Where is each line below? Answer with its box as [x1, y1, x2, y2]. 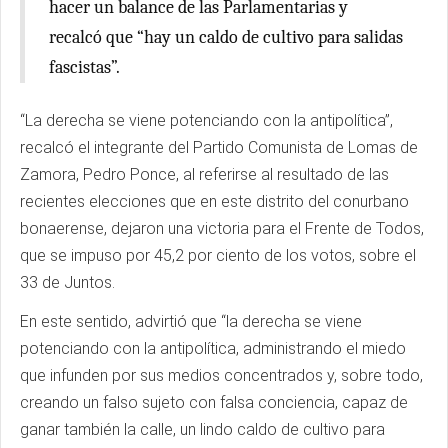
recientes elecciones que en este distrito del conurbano [20, 192, 409, 211]
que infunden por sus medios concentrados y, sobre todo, [20, 366, 423, 385]
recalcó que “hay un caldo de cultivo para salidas [49, 27, 403, 48]
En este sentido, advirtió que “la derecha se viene [20, 312, 362, 331]
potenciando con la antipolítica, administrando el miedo [20, 339, 406, 358]
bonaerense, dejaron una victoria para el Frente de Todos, [20, 219, 424, 238]
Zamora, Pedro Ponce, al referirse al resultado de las [20, 165, 389, 184]
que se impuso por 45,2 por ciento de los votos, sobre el [20, 246, 416, 265]
